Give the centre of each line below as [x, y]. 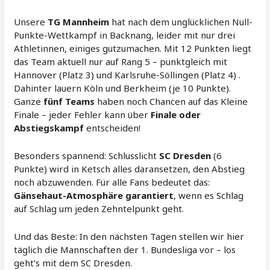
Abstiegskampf [49, 127]
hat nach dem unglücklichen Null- [181, 21]
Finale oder [176, 114]
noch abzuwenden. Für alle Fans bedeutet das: [112, 182]
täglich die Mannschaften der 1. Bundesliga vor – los [125, 249]
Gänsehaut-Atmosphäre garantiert [94, 195]
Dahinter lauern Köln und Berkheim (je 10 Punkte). [123, 88]
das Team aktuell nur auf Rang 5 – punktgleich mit [121, 61]
